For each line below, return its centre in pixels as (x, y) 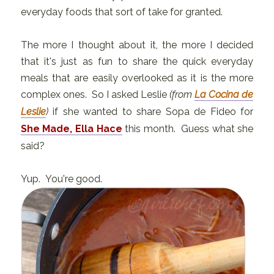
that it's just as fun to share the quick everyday (137, 61)
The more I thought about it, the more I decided (137, 45)
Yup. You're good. (61, 179)
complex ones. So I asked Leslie (95, 94)
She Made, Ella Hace (71, 128)
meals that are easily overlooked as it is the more (137, 78)
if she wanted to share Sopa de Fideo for (151, 111)
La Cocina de (224, 94)
